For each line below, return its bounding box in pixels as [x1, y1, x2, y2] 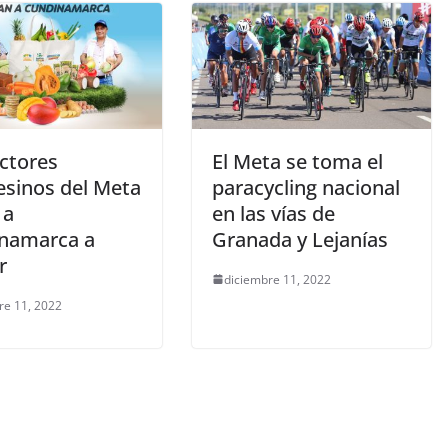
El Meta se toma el [212, 147, 383, 175]
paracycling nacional [212, 173, 400, 201]
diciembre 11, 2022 [224, 270, 331, 288]
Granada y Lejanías [212, 225, 388, 253]
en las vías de [212, 199, 335, 227]
